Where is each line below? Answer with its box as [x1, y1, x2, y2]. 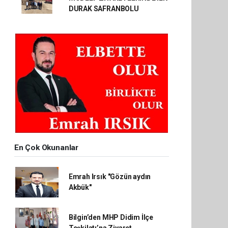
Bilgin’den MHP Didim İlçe [68, 213, 154, 221]
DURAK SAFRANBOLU [68, 5, 139, 13]
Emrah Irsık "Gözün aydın [68, 173, 151, 181]
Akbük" [68, 183, 92, 191]
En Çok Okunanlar [14, 143, 78, 152]
